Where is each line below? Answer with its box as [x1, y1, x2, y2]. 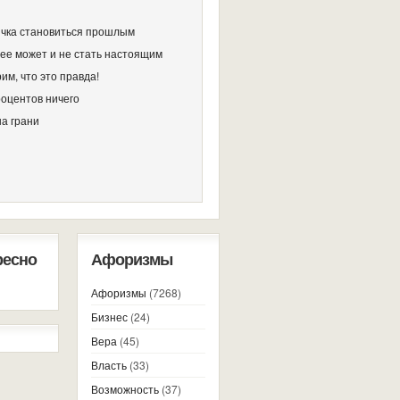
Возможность [91, 381, 159, 396]
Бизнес [91, 309, 128, 324]
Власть [91, 357, 127, 372]
